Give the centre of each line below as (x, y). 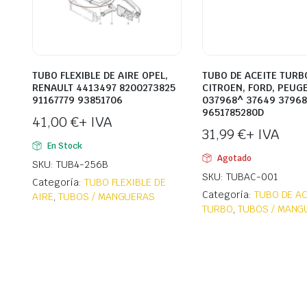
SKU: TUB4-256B (70, 165)
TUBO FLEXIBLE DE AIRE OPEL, (100, 76)
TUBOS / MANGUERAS (107, 197)
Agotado (234, 159)
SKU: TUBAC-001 (240, 177)
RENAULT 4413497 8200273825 (104, 88)
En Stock (64, 146)
